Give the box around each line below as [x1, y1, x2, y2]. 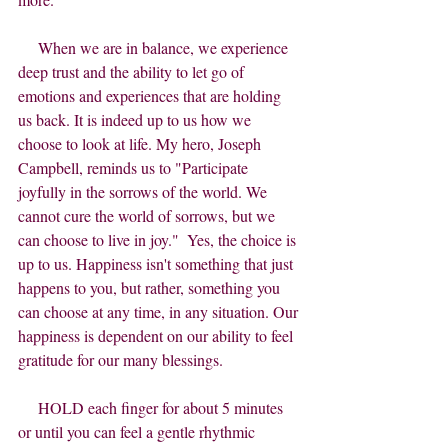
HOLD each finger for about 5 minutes [18, 397, 38, 419]
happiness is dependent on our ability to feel [18, 325, 297, 347]
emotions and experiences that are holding [18, 85, 285, 107]
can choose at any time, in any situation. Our [18, 301, 302, 323]
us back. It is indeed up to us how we [18, 109, 255, 131]
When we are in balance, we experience [18, 37, 38, 59]
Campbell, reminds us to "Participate [18, 157, 252, 179]
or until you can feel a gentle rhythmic [18, 421, 259, 443]
